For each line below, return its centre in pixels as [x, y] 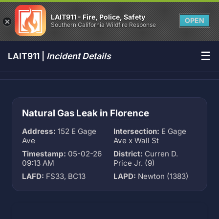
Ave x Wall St [136, 141]
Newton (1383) [162, 176]
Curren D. [160, 154]
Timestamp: [44, 154]
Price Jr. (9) [134, 163]
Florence [130, 113]
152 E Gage [76, 131]
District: [128, 154]
